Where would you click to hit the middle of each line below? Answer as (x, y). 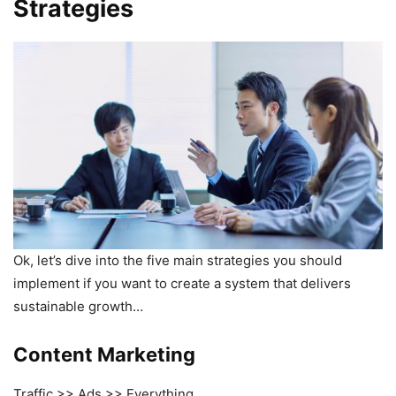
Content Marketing (104, 354)
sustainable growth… (78, 306)
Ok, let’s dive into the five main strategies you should (178, 260)
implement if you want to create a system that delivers (182, 283)
